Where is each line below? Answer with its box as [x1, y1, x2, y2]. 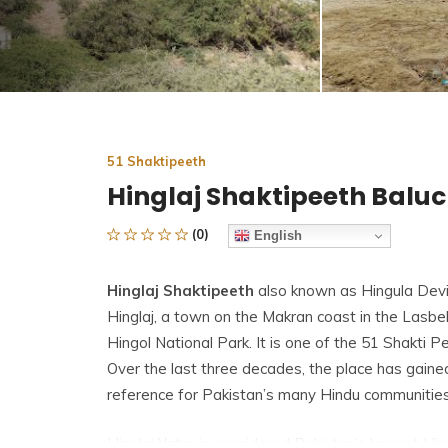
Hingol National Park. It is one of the [107, 333, 361, 352]
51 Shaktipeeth [107, 153, 206, 169]
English [250, 227, 302, 243]
